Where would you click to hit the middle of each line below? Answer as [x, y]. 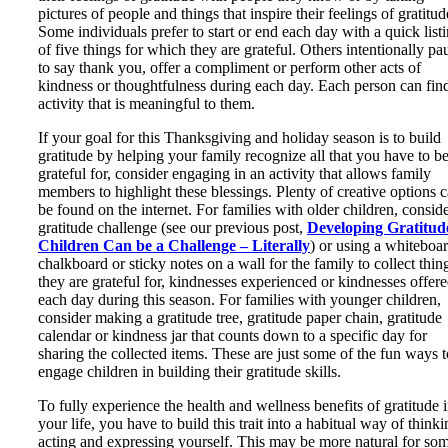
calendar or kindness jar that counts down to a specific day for [232, 335]
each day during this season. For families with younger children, [239, 299]
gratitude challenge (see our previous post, [172, 227]
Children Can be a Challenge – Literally [174, 245]
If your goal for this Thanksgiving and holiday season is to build [239, 137]
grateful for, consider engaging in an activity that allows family [234, 173]
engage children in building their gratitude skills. [189, 371]
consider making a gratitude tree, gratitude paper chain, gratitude [240, 317]
